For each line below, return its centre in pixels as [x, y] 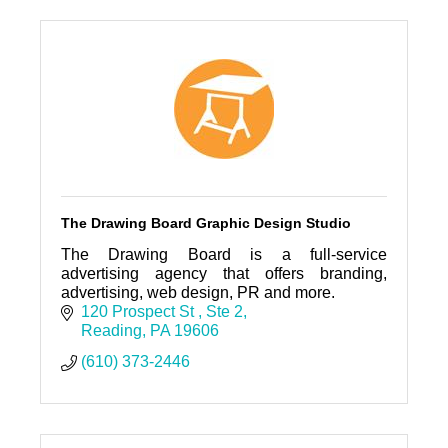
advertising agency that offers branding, [224, 274]
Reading [111, 331]
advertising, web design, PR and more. [197, 293]
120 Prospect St [139, 312]
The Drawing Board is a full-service [224, 255]
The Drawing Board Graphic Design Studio [205, 223]
